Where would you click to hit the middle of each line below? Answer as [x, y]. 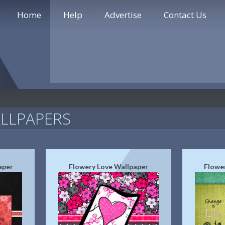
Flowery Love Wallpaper [108, 166]
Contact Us [185, 15]
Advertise [123, 15]
